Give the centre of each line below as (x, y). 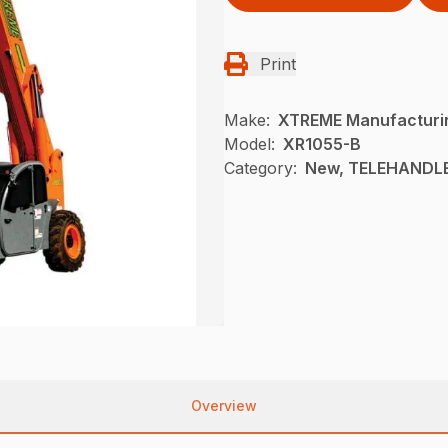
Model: (249, 144)
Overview (224, 406)
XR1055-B (322, 144)
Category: (260, 168)
